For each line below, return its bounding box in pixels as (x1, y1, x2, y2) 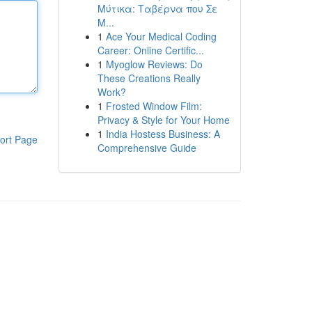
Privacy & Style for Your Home (97, 113, 230, 127)
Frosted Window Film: (105, 99, 202, 113)
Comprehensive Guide (97, 141, 196, 155)
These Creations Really (97, 71, 201, 85)
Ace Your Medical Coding (105, 29, 217, 43)
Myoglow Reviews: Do (105, 57, 203, 71)
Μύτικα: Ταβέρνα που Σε (97, 1, 218, 15)
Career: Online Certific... (97, 43, 204, 57)
